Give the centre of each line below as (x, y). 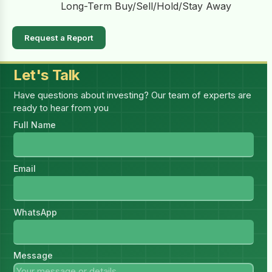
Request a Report (59, 38)
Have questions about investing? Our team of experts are (133, 95)
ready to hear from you (61, 107)
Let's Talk (46, 75)
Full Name (35, 125)
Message (33, 256)
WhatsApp (36, 212)
